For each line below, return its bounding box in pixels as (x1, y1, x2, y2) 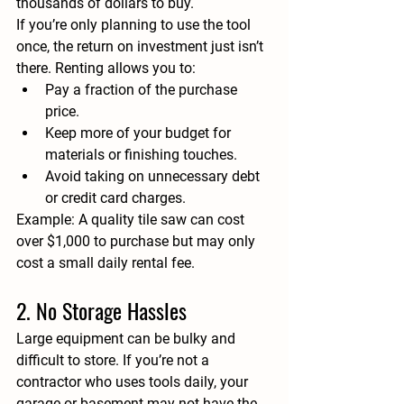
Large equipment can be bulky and (16, 330, 239, 347)
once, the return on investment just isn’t (16, 38, 267, 55)
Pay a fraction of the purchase (45, 81, 241, 98)
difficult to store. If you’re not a (16, 352, 213, 369)
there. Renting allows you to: (16, 60, 196, 77)
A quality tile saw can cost (75, 211, 248, 228)
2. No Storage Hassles (16, 294, 187, 326)
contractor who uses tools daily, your (16, 373, 252, 390)
